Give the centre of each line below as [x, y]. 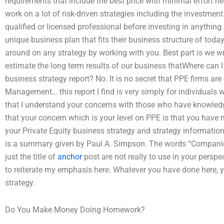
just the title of [31, 156]
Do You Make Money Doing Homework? [75, 209]
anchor [70, 156]
